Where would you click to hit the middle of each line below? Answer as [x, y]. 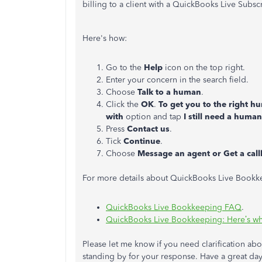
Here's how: [105, 38]
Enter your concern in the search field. [177, 80]
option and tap [154, 117]
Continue [142, 141]
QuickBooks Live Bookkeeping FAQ [174, 207]
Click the [123, 104]
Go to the [125, 68]
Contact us [148, 129]
